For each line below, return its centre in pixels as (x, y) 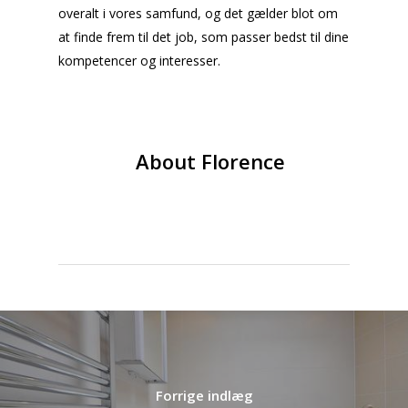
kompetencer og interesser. (139, 61)
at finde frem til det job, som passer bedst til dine (204, 37)
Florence (240, 161)
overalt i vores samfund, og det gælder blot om (198, 13)
